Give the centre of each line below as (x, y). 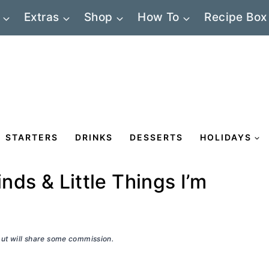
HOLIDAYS (226, 137)
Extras (42, 17)
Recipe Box (236, 17)
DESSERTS (156, 137)
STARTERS (32, 137)
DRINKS (94, 137)
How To (159, 17)
